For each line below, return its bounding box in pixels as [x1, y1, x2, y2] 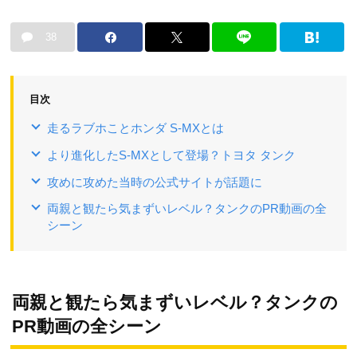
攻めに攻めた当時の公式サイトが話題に [47, 175, 262, 190]
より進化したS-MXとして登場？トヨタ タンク [47, 148, 296, 163]
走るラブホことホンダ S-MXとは [47, 121, 224, 135]
